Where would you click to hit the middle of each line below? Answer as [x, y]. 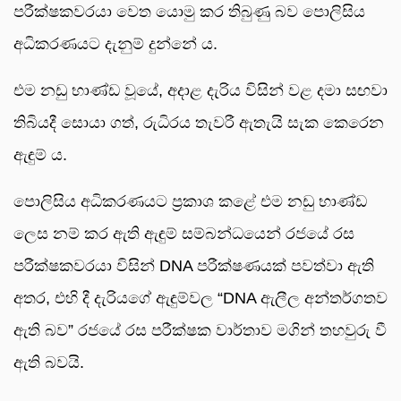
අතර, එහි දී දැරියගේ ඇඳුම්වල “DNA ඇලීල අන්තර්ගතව [200, 299]
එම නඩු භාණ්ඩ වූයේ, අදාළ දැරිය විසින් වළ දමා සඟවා [200, 91]
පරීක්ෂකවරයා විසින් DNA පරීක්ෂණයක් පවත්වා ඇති [194, 266]
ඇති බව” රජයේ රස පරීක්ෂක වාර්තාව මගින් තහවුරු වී [200, 331]
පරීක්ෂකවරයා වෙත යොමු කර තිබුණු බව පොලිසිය [189, 12]
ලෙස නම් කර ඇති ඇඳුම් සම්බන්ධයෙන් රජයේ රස [184, 234]
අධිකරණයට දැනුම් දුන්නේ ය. [115, 44]
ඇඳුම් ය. [40, 155]
